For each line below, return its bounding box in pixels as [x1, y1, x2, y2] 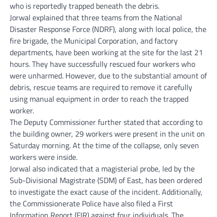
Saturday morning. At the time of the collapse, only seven [10, 139, 199, 152]
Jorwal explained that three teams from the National [10, 12, 182, 24]
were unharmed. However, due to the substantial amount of [10, 70, 207, 82]
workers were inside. [10, 151, 77, 163]
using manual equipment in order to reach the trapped [10, 93, 188, 105]
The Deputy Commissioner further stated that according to [10, 116, 202, 128]
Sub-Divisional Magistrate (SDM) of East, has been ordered [10, 174, 202, 186]
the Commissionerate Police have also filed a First [10, 198, 173, 210]
